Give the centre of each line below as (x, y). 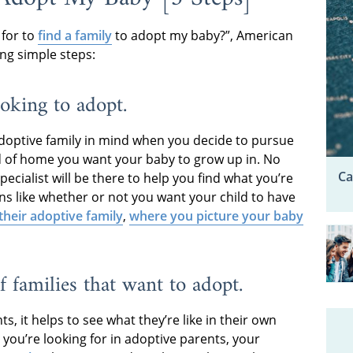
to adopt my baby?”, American (203, 36)
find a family (75, 36)
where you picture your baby (216, 216)
